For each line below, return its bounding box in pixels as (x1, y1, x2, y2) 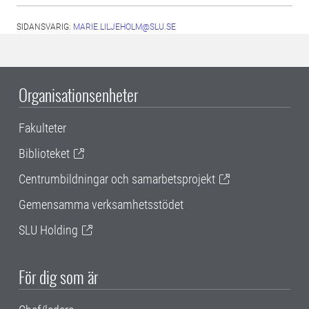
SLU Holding (19, 223, 78, 237)
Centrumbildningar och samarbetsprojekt (19, 172, 215, 186)
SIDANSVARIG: (17, 22, 73, 32)
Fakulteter (19, 121, 66, 135)
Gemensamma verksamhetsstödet (19, 197, 183, 212)
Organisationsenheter (19, 82, 138, 107)
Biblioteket (19, 146, 70, 161)
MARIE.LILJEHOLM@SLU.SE (73, 22, 176, 32)
